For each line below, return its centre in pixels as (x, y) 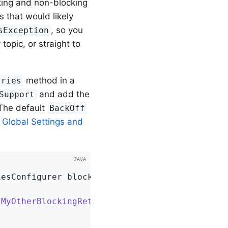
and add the (63, 94)
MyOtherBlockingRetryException (75, 201)
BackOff (67, 108)
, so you (67, 30)
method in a (49, 80)
